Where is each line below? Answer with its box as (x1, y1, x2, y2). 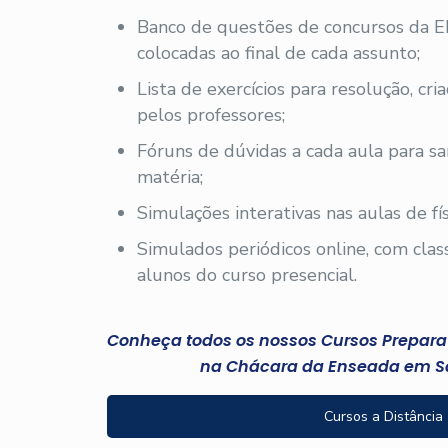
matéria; (137, 165, 204, 189)
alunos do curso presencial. (137, 263, 358, 287)
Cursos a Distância (324, 407, 444, 426)
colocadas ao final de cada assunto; (137, 41, 421, 65)
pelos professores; (137, 103, 286, 127)
